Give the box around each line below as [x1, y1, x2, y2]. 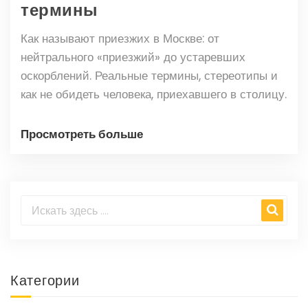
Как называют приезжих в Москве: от [21, 30, 219, 47]
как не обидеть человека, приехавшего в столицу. [21, 86, 287, 103]
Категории [10, 271, 80, 291]
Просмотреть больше [21, 126, 143, 143]
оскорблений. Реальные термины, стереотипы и [21, 67, 278, 85]
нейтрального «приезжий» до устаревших [21, 49, 245, 66]
